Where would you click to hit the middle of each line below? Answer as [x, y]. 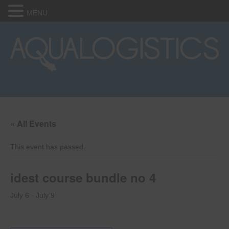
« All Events [33, 124]
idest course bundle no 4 [83, 178]
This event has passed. [48, 147]
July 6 [20, 196]
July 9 [45, 196]
